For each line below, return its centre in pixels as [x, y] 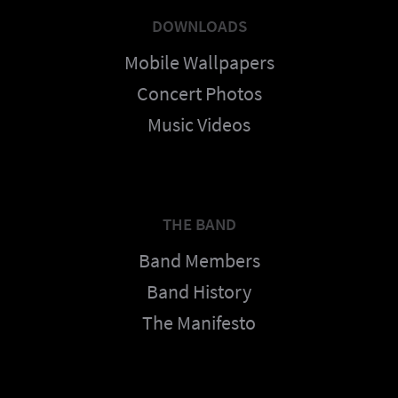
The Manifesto [199, 322]
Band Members [199, 260]
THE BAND [199, 224]
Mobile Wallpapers [199, 62]
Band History [199, 291]
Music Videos [199, 124]
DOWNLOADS [199, 26]
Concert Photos [199, 93]
